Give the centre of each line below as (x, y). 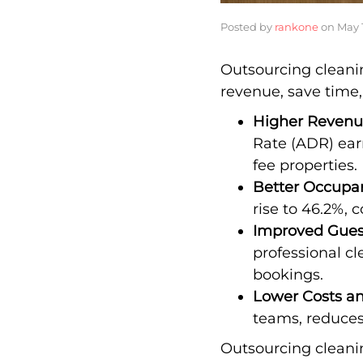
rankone (297, 27)
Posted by (248, 27)
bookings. (288, 275)
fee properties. (305, 166)
